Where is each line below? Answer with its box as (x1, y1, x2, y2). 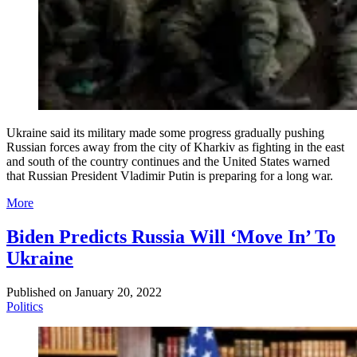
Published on (6, 284, 72, 299)
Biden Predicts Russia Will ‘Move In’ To (6, 226, 335, 247)
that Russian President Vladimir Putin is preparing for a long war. (6, 169, 333, 183)
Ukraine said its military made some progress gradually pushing (6, 126, 324, 140)
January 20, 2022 (75, 284, 162, 299)
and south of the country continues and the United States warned (6, 155, 330, 169)
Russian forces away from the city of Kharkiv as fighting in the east (6, 140, 344, 155)
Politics (6, 299, 43, 313)
